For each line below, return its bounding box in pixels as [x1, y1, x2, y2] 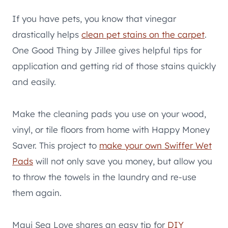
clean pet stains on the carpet [81, 28, 205, 40]
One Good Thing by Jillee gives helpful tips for [12, 44, 202, 55]
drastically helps [12, 28, 81, 40]
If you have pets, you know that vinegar [12, 13, 176, 24]
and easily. [12, 76, 56, 87]
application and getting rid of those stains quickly [12, 60, 216, 71]
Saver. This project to [12, 139, 99, 151]
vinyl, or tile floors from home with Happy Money [12, 124, 210, 135]
